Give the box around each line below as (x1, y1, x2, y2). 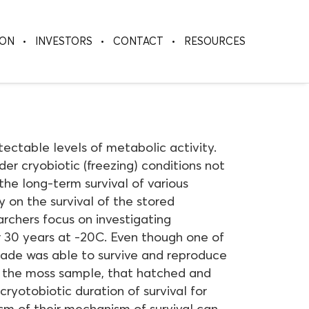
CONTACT (113, 34, 163, 48)
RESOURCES (184, 34, 246, 48)
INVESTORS (35, 34, 92, 48)
